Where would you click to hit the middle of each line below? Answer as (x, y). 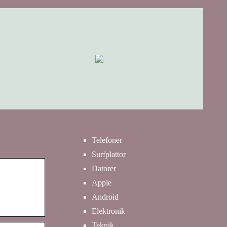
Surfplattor (109, 154)
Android (105, 197)
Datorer (104, 168)
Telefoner (107, 140)
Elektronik (108, 211)
